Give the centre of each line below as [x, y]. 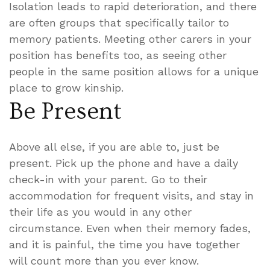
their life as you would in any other [100, 212]
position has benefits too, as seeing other [118, 55]
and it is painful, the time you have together [124, 244]
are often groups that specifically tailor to [119, 22]
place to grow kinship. [66, 87]
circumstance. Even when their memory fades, [130, 228]
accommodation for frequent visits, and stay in [131, 195]
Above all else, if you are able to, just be [114, 146]
